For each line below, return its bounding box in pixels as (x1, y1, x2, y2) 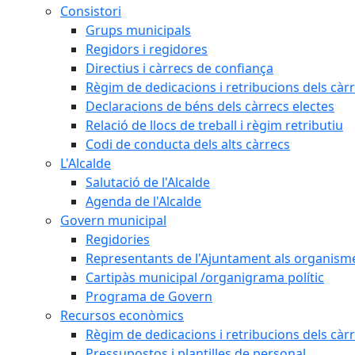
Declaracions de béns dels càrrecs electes (86, 97, 334, 115)
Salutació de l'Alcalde (86, 173, 210, 191)
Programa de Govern (86, 287, 212, 305)
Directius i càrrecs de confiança (86, 59, 273, 77)
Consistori (60, 2, 121, 20)
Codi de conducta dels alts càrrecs (86, 135, 290, 153)
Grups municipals (86, 21, 191, 39)
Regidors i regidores (86, 40, 208, 58)
